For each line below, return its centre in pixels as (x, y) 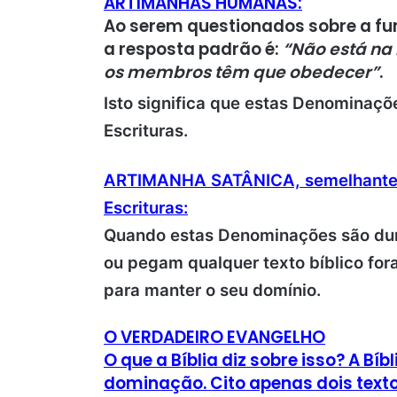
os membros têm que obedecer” (241, 72)
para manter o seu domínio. (212, 291)
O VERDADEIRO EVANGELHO (214, 338)
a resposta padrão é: (193, 49)
